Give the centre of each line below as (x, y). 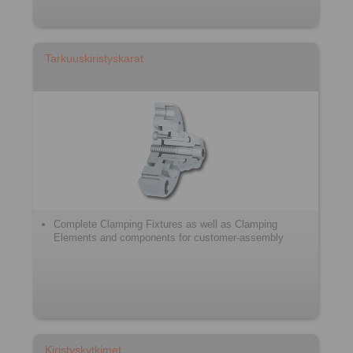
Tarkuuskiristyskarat (94, 58)
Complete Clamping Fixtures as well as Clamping (165, 224)
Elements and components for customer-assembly (169, 238)
